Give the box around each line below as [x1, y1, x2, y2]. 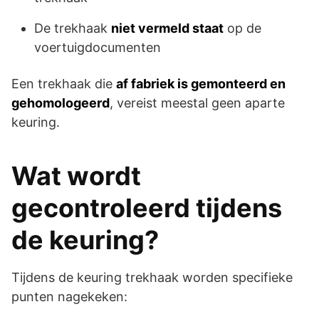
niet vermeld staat [111, 20, 224, 36]
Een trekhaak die [11, 75, 116, 91]
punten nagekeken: [11, 288, 127, 304]
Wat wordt [11, 159, 141, 192]
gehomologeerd [11, 95, 110, 110]
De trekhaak [34, 20, 111, 36]
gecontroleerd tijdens [11, 192, 282, 224]
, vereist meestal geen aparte [110, 95, 285, 110]
